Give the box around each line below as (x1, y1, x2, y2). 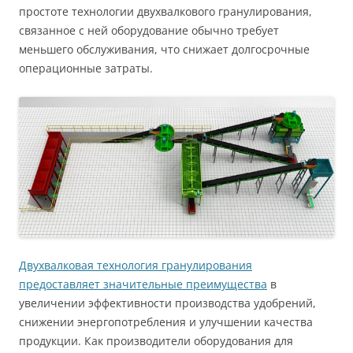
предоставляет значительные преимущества (19, 276, 267, 292)
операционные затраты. (19, 61, 153, 76)
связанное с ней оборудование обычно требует (19, 23, 279, 39)
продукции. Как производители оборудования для (19, 333, 293, 348)
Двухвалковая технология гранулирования (19, 257, 252, 273)
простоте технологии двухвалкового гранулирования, (19, 4, 312, 20)
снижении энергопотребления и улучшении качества (19, 314, 313, 329)
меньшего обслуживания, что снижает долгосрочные (19, 42, 310, 58)
